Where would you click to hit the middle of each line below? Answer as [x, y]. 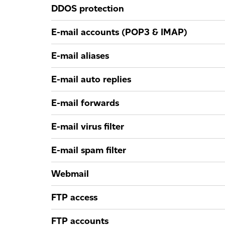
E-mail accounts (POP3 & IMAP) [119, 32]
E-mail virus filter [88, 127]
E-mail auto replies [91, 79]
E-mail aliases [80, 56]
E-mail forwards [85, 103]
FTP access [74, 197]
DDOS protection [88, 9]
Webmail [70, 174]
